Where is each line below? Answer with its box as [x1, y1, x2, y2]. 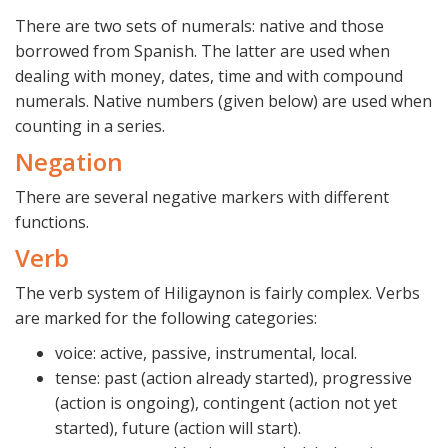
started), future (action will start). [55, 417, 301, 440]
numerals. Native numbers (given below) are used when [15, 90, 432, 113]
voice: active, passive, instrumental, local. [55, 342, 357, 365]
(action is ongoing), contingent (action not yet [55, 392, 397, 415]
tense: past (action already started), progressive [55, 367, 412, 390]
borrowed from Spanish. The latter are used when [15, 40, 390, 63]
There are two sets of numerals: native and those [15, 15, 384, 38]
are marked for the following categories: [15, 307, 317, 330]
